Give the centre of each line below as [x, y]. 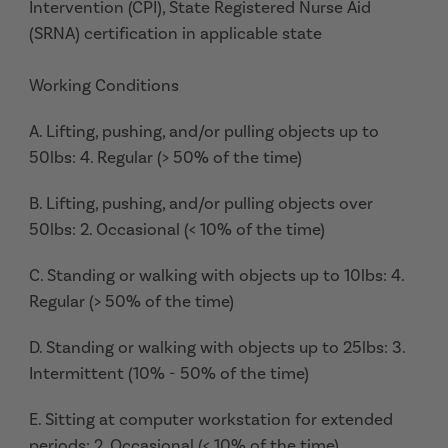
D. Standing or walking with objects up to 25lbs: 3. [217, 347]
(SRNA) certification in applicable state [175, 33]
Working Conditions [104, 85]
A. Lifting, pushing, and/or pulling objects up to [204, 131]
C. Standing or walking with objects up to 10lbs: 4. [216, 275]
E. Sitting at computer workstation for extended [211, 419]
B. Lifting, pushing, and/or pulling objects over [201, 203]
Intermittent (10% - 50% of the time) [169, 373]
